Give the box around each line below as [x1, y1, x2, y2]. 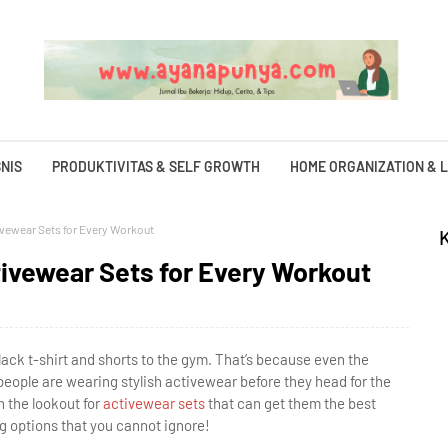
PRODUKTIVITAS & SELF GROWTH [52, 158, 260, 175]
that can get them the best [205, 394, 376, 412]
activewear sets [100, 394, 205, 412]
